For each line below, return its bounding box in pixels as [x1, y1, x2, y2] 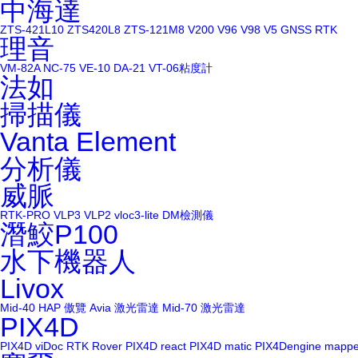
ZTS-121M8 [124, 23, 185, 36]
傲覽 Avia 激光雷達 [64, 301, 159, 314]
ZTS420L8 [67, 23, 121, 36]
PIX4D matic [189, 340, 252, 352]
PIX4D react [125, 340, 186, 352]
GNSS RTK [280, 23, 337, 36]
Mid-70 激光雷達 [162, 301, 245, 314]
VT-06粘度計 [149, 62, 213, 74]
